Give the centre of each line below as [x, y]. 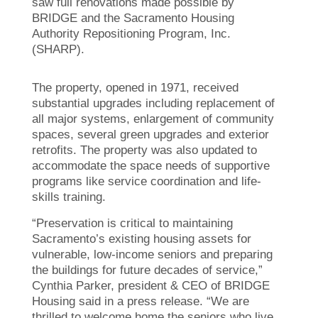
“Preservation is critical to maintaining [132, 223]
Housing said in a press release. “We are [141, 301]
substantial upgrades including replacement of [153, 103]
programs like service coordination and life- [147, 181]
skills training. [69, 197]
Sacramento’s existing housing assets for [142, 238]
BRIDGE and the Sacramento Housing [133, 18]
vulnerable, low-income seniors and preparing [152, 254]
